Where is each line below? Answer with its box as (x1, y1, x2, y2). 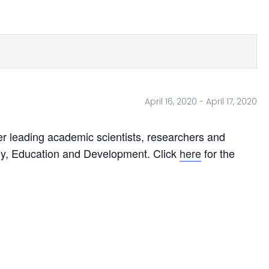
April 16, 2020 (145, 95, 197, 107)
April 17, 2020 (206, 95, 257, 107)
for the (201, 145, 235, 161)
